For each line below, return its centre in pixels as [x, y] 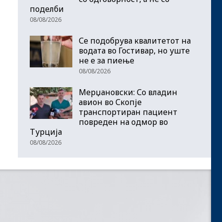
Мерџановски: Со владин [128, 92]
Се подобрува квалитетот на [135, 41]
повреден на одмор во [123, 122]
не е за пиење [107, 61]
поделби [47, 9]
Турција [46, 132]
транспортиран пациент [128, 112]
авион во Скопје [110, 102]
